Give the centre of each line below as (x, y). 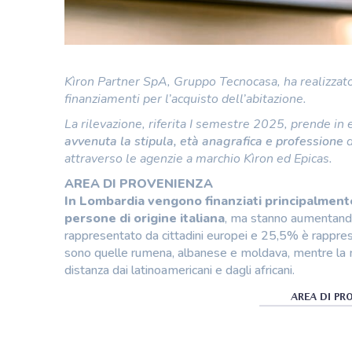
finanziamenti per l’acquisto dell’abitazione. (185, 99)
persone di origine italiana (145, 219)
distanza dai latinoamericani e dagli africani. (180, 271)
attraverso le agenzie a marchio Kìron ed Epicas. (198, 159)
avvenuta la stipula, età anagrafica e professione (205, 142)
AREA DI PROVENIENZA (139, 184)
